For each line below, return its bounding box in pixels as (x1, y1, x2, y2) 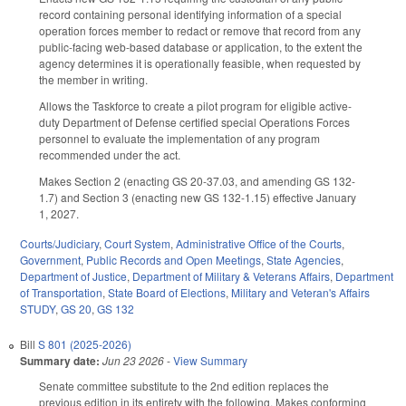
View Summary (173, 352, 247, 368)
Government (20, 251, 81, 267)
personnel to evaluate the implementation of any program (39, 130, 320, 147)
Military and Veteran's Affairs (231, 284, 370, 300)
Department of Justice (20, 267, 127, 284)
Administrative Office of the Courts (176, 235, 342, 251)
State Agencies (266, 251, 341, 267)
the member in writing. (39, 72, 148, 88)
